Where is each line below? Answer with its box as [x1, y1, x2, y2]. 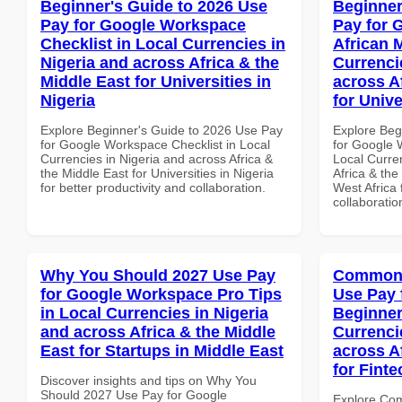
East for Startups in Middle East [40, 341, 284, 360]
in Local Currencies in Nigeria [40, 303, 268, 322]
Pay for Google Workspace [40, 15, 246, 34]
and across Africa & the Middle [40, 322, 275, 341]
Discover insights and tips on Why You [40, 372, 257, 388]
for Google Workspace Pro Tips [40, 284, 282, 303]
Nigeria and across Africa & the [40, 53, 279, 72]
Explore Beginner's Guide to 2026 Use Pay [40, 122, 283, 137]
